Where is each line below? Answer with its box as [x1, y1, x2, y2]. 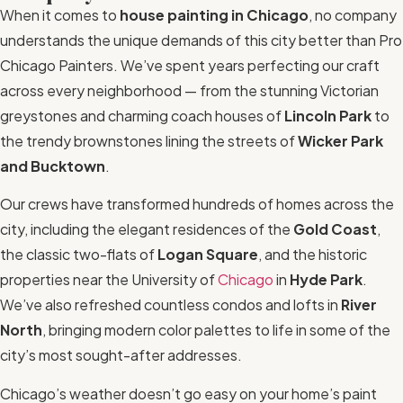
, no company [309, 5, 397, 25]
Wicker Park [298, 131, 383, 151]
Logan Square [157, 245, 258, 264]
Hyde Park [290, 270, 363, 290]
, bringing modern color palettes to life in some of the [42, 320, 390, 340]
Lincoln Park [284, 106, 372, 126]
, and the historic [258, 245, 367, 264]
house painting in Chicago [120, 5, 309, 25]
